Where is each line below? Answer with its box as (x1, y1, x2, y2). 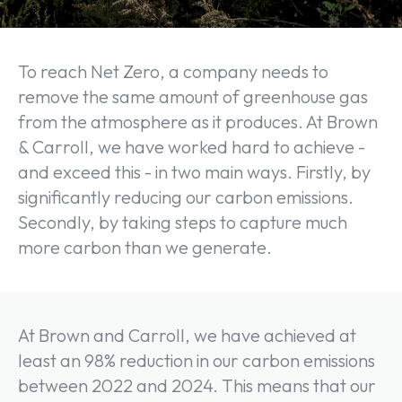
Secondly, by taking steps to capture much (18, 211, 347, 234)
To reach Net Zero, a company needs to (18, 60, 328, 83)
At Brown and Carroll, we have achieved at (18, 324, 356, 347)
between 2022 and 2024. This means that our (18, 374, 376, 398)
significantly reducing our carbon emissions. (18, 186, 354, 209)
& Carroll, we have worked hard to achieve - (18, 135, 365, 159)
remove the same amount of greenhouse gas (18, 85, 368, 109)
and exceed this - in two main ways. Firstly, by (18, 161, 371, 184)
